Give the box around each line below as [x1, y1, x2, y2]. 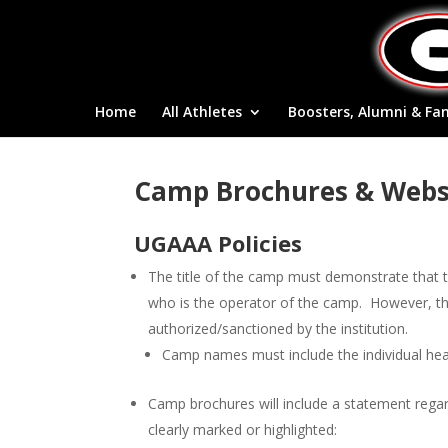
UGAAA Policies [134, 227, 303, 258]
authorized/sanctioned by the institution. [148, 318, 409, 338]
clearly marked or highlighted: [148, 419, 338, 439]
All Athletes [161, 102, 242, 121]
